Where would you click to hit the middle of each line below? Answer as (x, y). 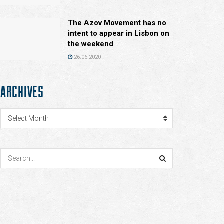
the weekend (91, 44)
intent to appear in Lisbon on (119, 33)
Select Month (28, 118)
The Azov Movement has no (117, 23)
